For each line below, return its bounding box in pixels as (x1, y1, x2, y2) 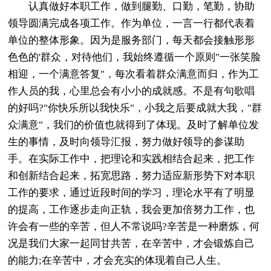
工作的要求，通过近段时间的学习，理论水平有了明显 (8, 186, 255, 198)
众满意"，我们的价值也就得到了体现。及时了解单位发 (8, 119, 260, 131)
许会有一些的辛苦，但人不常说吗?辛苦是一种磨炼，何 (8, 220, 260, 232)
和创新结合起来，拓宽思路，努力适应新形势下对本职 (8, 169, 255, 181)
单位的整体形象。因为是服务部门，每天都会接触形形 (8, 34, 255, 46)
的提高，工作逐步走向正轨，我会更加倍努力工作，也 (8, 203, 255, 215)
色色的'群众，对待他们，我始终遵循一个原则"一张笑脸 (8, 51, 261, 63)
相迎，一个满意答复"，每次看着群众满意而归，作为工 (8, 68, 260, 80)
